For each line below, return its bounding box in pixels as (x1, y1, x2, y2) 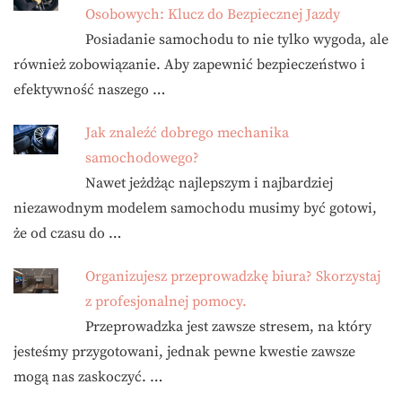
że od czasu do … (13, 224, 121, 242)
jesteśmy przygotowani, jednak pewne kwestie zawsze (13, 343, 355, 361)
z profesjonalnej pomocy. (85, 293, 247, 310)
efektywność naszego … (13, 81, 165, 99)
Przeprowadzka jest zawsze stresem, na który (85, 318, 371, 336)
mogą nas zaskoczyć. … (13, 368, 162, 386)
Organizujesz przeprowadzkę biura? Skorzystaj (85, 267, 380, 285)
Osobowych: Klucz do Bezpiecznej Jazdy (85, 5, 340, 23)
